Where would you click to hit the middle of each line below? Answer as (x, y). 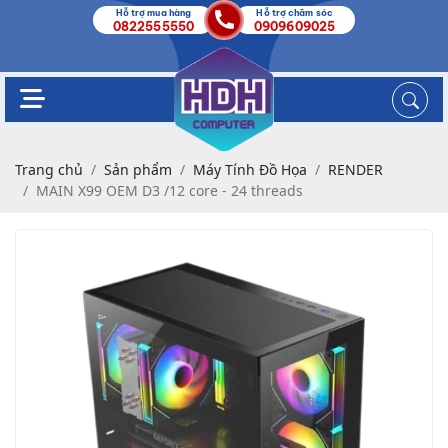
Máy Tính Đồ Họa (250, 169)
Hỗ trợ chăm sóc (294, 12)
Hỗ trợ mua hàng (153, 12)
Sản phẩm (138, 169)
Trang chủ (49, 169)
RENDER (355, 169)
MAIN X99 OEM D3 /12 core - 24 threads (169, 190)
